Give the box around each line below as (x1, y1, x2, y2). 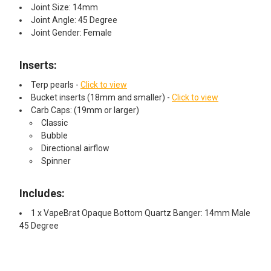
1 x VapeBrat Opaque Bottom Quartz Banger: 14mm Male (31, 207, 250, 218)
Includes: (19, 186, 65, 200)
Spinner (41, 155, 71, 166)
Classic (41, 117, 68, 128)
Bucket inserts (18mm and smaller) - (31, 92, 172, 102)
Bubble (41, 130, 68, 140)
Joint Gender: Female (31, 27, 112, 38)
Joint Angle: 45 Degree (31, 15, 117, 25)
